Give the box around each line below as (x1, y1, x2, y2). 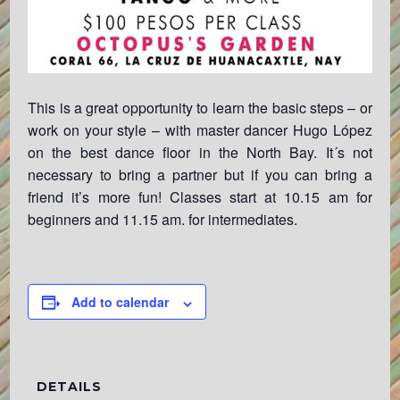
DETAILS (37, 379, 103, 396)
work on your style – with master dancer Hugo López (28, 120, 372, 141)
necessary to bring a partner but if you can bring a (28, 164, 372, 186)
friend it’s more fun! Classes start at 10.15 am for (28, 187, 372, 208)
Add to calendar (71, 293, 170, 312)
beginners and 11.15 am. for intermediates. (28, 209, 298, 230)
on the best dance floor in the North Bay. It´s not (28, 142, 372, 163)
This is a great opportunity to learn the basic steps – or (28, 97, 372, 119)
